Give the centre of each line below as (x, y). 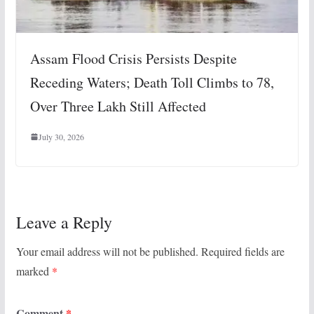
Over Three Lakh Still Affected (118, 107)
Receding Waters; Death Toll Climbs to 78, (152, 83)
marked (34, 271)
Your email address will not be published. (107, 252)
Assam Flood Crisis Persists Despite (133, 59)
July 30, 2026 (61, 137)
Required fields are (243, 252)
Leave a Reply (64, 223)
